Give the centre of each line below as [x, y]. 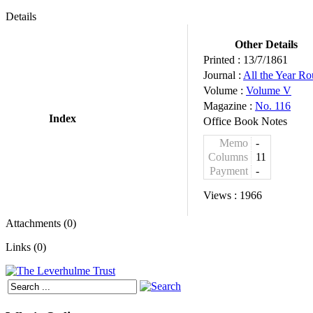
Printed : [223, 60]
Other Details [266, 44]
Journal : [223, 75]
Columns [228, 157]
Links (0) [26, 247]
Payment [229, 171]
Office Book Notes [245, 121]
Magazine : [229, 106]
